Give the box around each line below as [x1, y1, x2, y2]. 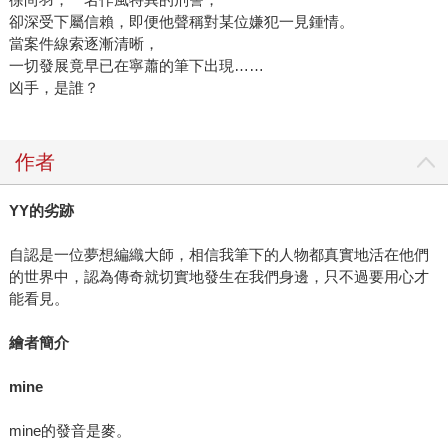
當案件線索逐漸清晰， [8, 35, 159, 53]
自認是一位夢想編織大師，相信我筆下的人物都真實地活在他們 [8, 246, 429, 264]
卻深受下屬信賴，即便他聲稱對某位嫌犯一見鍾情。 [8, 13, 354, 31]
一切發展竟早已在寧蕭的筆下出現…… [8, 57, 264, 75]
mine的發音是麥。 [8, 422, 131, 440]
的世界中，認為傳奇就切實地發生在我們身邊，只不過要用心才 [8, 268, 429, 286]
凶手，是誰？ [8, 79, 99, 97]
